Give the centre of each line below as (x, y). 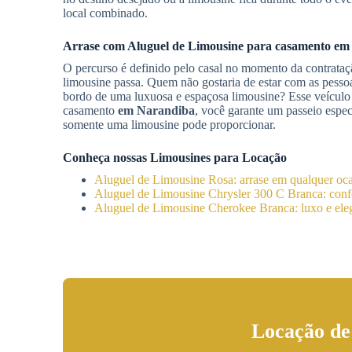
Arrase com (95, 46)
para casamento (289, 46)
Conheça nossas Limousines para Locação (175, 158)
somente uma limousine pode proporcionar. (169, 125)
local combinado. (105, 13)
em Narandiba (156, 110)
